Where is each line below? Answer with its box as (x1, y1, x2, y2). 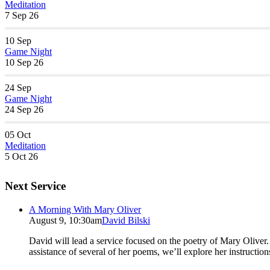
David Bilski (102, 215, 150, 225)
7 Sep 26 (5, 10, 39, 21)
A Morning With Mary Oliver (29, 204, 141, 215)
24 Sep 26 (5, 104, 43, 115)
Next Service (5, 179, 66, 192)
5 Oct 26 (5, 151, 38, 162)
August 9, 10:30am (29, 215, 102, 225)
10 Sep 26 (5, 57, 43, 68)
